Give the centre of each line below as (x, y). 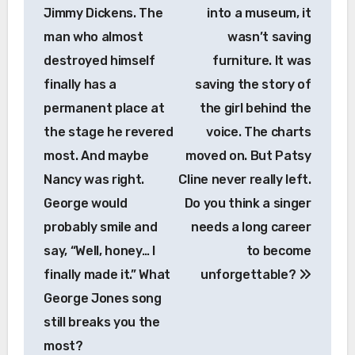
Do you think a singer (248, 203)
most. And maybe (96, 155)
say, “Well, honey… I (99, 250)
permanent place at (104, 108)
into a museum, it (259, 13)
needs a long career (251, 227)
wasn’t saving (269, 36)
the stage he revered (109, 132)
